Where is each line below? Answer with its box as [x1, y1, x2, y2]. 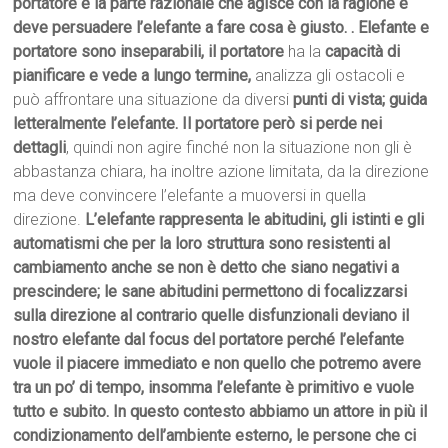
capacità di [325, 42, 401, 62]
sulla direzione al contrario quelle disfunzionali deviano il [13, 306, 410, 326]
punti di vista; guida [289, 90, 428, 110]
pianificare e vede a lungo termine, [13, 66, 256, 86]
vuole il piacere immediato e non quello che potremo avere [13, 354, 422, 374]
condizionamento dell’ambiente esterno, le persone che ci [13, 426, 417, 446]
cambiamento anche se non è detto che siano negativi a [13, 258, 400, 278]
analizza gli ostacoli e [255, 66, 406, 86]
